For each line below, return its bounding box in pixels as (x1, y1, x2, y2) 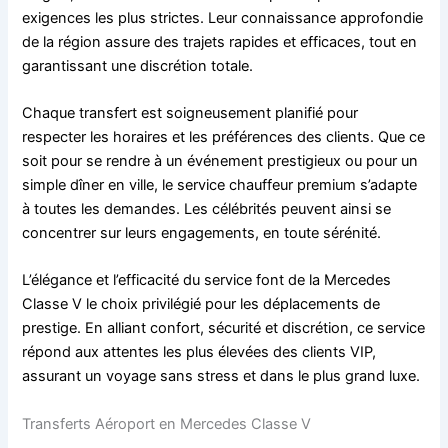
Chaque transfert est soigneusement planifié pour (22, 104, 359, 123)
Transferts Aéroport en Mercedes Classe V (22, 414, 312, 433)
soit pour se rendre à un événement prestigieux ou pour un (22, 152, 419, 171)
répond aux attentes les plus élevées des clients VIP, (22, 343, 377, 362)
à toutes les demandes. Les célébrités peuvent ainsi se (22, 200, 392, 219)
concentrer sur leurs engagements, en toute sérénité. (22, 224, 382, 243)
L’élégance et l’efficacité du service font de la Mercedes (22, 271, 392, 290)
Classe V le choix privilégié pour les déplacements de (22, 295, 381, 314)
